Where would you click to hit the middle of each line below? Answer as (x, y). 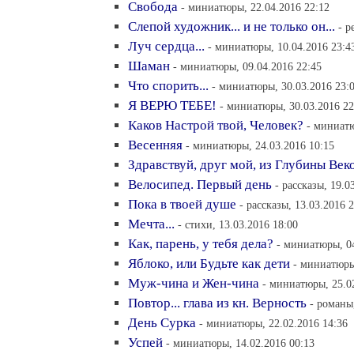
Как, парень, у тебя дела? (201, 244)
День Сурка (162, 323)
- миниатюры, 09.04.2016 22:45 (247, 66)
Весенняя (155, 145)
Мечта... (151, 224)
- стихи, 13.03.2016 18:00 (238, 224)
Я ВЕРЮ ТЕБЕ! (172, 105)
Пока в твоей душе (182, 204)
